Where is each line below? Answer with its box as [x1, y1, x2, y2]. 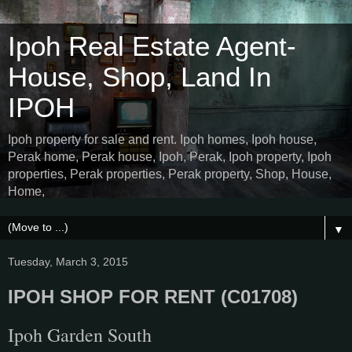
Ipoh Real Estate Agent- [8, 31, 296, 61]
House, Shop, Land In [8, 62, 271, 92]
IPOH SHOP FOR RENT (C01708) [8, 286, 298, 307]
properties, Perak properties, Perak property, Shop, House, [8, 167, 332, 181]
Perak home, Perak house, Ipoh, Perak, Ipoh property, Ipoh [8, 150, 332, 163]
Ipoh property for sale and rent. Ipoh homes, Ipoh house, [8, 133, 317, 146]
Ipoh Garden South [8, 321, 152, 347]
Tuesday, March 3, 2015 [8, 255, 128, 268]
